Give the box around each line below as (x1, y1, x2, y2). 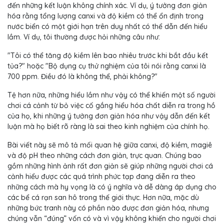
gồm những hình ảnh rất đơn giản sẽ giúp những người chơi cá (7, 161, 213, 171)
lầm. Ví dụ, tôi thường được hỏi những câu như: (7, 32, 160, 42)
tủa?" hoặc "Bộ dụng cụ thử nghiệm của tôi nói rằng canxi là (7, 61, 206, 71)
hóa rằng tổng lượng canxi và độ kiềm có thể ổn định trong (7, 11, 203, 21)
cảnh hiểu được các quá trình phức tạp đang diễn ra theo (7, 172, 195, 181)
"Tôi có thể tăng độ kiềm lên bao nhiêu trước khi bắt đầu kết (7, 51, 208, 60)
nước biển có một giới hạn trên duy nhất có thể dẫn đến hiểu (7, 22, 207, 31)
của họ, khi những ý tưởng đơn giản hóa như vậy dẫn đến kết (7, 111, 210, 121)
